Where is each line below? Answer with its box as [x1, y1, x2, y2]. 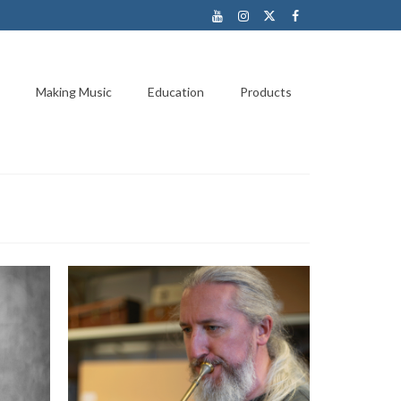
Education [147, 84, 204, 100]
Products [239, 84, 292, 100]
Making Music [35, 84, 112, 100]
